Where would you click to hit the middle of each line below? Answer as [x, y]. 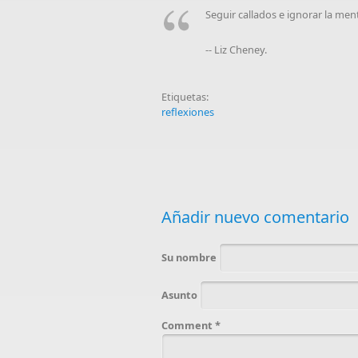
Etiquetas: [186, 97]
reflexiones [188, 112]
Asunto [181, 294]
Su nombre [190, 257]
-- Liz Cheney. [236, 50]
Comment [188, 325]
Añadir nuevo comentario [255, 217]
